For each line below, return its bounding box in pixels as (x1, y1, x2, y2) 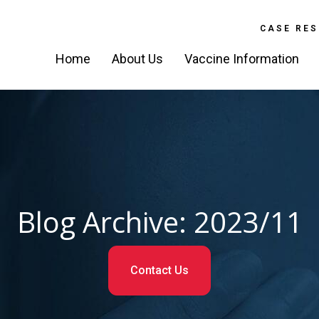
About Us (112, 51, 163, 66)
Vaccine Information (184, 51, 299, 66)
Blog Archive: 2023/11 (16, 202, 303, 241)
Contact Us (130, 263, 189, 277)
